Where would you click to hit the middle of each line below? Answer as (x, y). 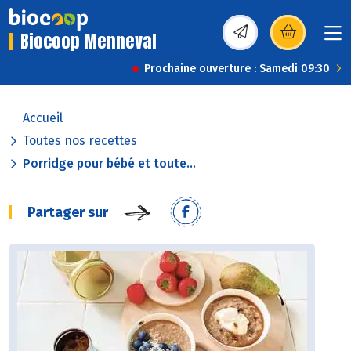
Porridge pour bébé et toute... (109, 164)
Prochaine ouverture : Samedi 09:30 (237, 69)
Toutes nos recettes (80, 141)
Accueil (43, 118)
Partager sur (68, 213)
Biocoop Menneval (89, 42)
